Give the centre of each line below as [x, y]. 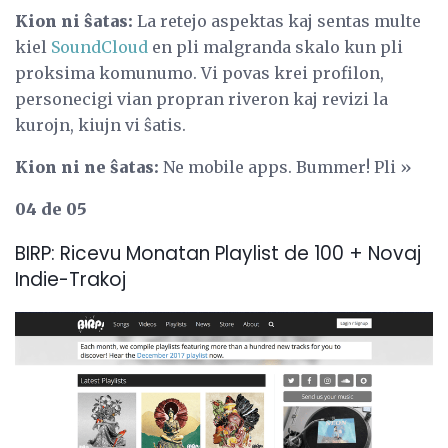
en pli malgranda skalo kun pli [275, 47]
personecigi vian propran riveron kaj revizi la [201, 99]
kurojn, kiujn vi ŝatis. [100, 125]
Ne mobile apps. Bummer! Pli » [285, 167]
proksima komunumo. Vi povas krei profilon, [199, 73]
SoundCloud [99, 47]
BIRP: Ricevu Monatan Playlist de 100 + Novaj [218, 253]
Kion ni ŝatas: [74, 21]
